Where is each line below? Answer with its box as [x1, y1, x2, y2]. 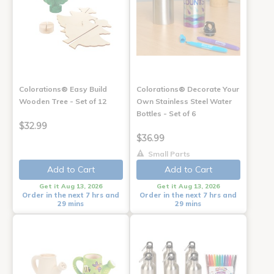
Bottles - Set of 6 [136, 108, 196, 118]
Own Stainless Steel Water [136, 96, 232, 106]
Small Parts [146, 149, 190, 158]
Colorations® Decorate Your [136, 84, 239, 94]
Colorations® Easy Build [19, 84, 107, 94]
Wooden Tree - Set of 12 [19, 96, 106, 106]
